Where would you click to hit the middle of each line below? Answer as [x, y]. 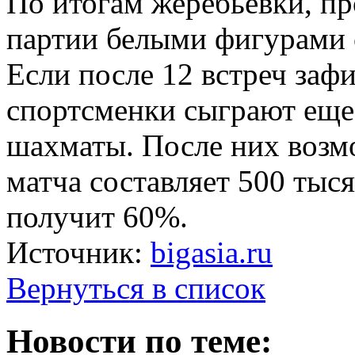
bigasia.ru [212, 252]
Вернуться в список [136, 288]
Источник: [78, 252]
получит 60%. [97, 216]
